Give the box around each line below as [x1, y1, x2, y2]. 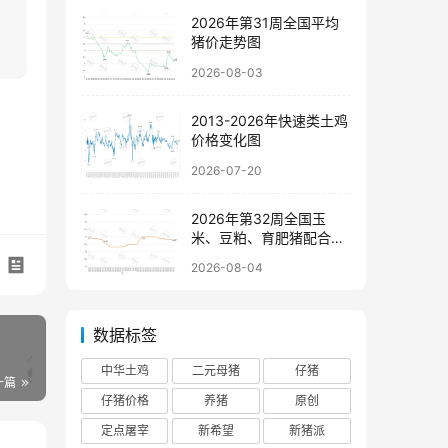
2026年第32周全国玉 [191, 209, 326, 227]
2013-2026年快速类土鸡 [191, 111, 348, 129]
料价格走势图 [191, 247, 275, 265]
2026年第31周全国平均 [191, 14, 339, 32]
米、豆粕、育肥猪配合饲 [191, 228, 345, 246]
